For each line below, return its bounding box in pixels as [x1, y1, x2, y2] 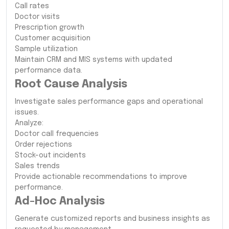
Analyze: [15, 119, 43, 127]
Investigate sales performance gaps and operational [15, 98, 203, 105]
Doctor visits [15, 13, 60, 20]
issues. [15, 108, 39, 116]
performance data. [15, 66, 82, 74]
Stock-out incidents [15, 151, 86, 159]
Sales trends [15, 162, 60, 170]
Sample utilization [15, 45, 78, 53]
